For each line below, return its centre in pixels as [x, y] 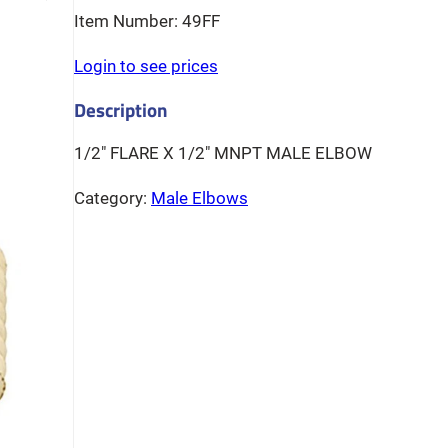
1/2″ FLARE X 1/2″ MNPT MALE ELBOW [223, 154]
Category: [112, 199]
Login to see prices [146, 67]
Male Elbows [199, 199]
